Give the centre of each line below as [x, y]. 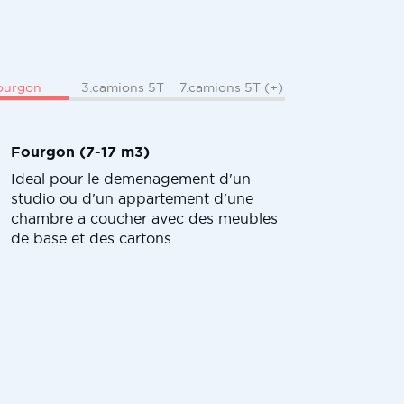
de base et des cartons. [93, 238]
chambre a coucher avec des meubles [144, 218]
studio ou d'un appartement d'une [132, 198]
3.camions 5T [123, 87]
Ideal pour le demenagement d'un [131, 178]
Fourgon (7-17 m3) [80, 151]
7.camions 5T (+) [231, 87]
